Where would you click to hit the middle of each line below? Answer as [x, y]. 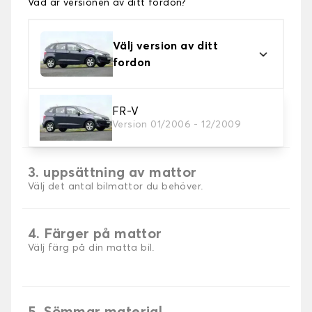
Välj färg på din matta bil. [91, 248]
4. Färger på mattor [95, 234]
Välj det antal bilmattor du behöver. [116, 187]
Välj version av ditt [165, 46]
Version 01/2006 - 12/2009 [177, 125]
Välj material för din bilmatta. [101, 126]
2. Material [65, 112]
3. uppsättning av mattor [112, 173]
